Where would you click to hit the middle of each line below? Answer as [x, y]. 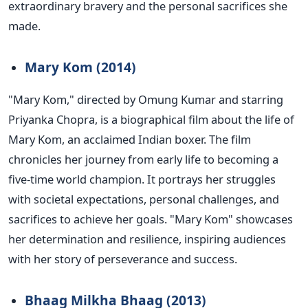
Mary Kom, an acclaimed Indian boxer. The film [130, 140]
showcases [264, 219]
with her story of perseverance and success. [123, 259]
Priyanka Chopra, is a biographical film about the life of [151, 120]
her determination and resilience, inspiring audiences [147, 239]
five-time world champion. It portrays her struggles [142, 179]
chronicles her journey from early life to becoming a [143, 159]
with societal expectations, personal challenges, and [144, 199]
